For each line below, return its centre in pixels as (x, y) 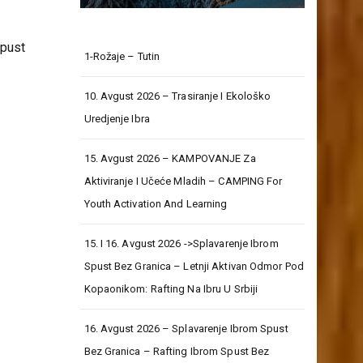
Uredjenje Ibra (117, 119)
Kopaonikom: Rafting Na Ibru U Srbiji (171, 289)
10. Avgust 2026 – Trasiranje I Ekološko (177, 96)
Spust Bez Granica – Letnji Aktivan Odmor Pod (194, 267)
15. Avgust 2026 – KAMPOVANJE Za (170, 159)
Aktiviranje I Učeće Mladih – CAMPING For (183, 181)
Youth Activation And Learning (156, 204)
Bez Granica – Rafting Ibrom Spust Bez (177, 352)
